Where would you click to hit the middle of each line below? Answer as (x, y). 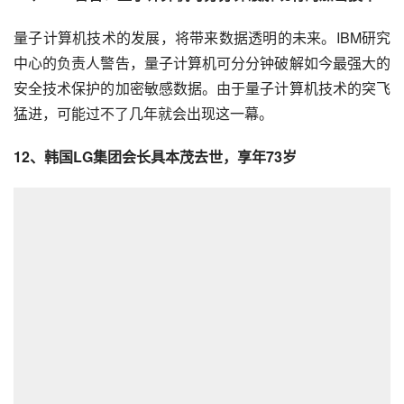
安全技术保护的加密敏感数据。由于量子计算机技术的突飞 (202, 87)
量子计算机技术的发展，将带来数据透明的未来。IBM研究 (202, 37)
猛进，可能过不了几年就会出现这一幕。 (143, 113)
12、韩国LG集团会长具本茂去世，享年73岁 (155, 156)
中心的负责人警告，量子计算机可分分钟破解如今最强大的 (202, 62)
